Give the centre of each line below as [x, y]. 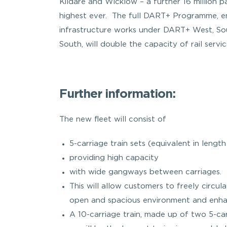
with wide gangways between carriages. [145, 172]
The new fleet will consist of [113, 119]
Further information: [117, 94]
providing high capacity [114, 158]
